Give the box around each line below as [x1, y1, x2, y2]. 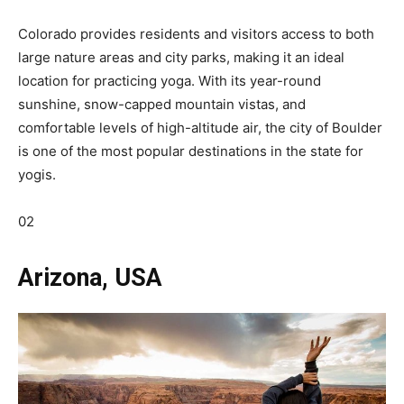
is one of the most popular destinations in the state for [18, 142, 363, 160]
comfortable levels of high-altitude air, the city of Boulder [18, 118, 382, 136]
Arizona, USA [18, 262, 162, 292]
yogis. [18, 165, 56, 183]
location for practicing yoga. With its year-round [18, 71, 321, 89]
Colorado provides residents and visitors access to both [18, 24, 374, 42]
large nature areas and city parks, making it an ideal [18, 48, 344, 66]
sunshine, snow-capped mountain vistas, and [18, 95, 306, 113]
